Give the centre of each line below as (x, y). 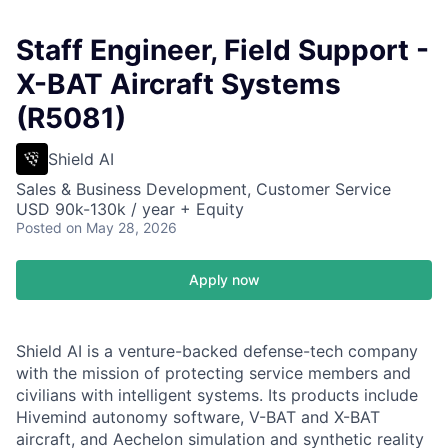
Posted (39, 227)
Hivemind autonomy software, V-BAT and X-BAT (198, 417)
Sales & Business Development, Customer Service (203, 189)
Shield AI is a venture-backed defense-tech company (217, 351)
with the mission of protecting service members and (213, 373)
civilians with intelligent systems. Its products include (217, 395)
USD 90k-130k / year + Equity (130, 209)
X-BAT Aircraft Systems (178, 84)
